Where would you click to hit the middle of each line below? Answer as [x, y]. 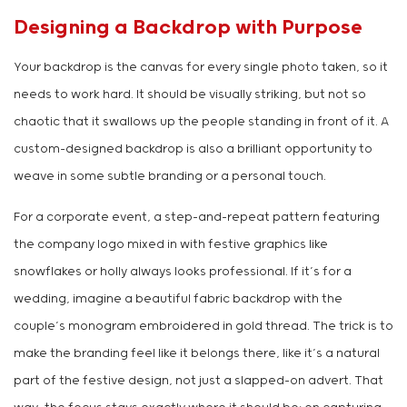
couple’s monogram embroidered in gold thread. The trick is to [203, 327]
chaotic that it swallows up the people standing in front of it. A [201, 123]
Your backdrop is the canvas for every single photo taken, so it [201, 68]
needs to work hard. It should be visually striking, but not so [190, 95]
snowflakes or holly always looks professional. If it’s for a [183, 273]
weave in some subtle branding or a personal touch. [170, 177]
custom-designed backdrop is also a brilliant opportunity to [193, 150]
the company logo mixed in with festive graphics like [171, 245]
